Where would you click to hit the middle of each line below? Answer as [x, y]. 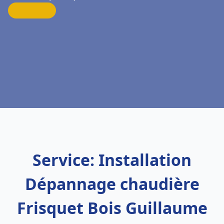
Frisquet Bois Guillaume [112, 208]
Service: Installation [112, 160]
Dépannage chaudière [112, 184]
